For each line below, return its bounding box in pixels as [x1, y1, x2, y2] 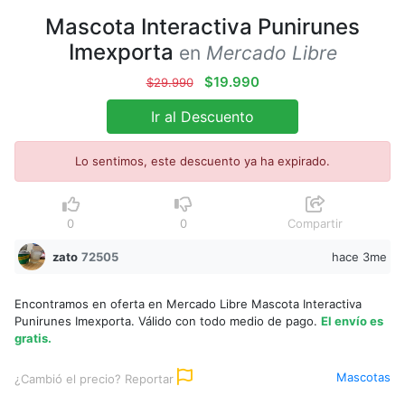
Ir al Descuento [151, 108, 254, 126]
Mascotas [336, 370, 391, 384]
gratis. [14, 331, 52, 345]
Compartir [287, 216, 344, 231]
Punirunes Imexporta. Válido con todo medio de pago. [14, 314, 321, 328]
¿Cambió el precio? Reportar [14, 372, 177, 386]
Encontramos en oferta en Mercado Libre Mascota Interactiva [14, 297, 362, 311]
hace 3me [332, 249, 387, 264]
